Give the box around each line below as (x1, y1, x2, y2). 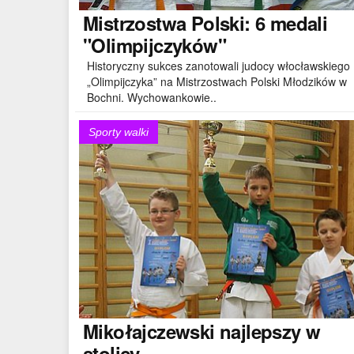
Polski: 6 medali (186, 9, 328, 36)
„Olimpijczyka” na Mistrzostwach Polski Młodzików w (87, 73, 347, 89)
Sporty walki (88, 126, 149, 138)
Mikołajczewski (83, 317, 215, 345)
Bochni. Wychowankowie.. (87, 88, 217, 105)
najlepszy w (214, 317, 321, 345)
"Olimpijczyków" (83, 31, 226, 58)
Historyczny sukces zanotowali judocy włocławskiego (87, 57, 350, 73)
